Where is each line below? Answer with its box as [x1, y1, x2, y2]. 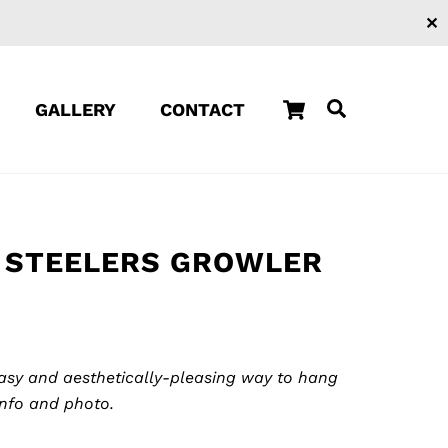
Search [345, 95, 410, 119]
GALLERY [34, 98, 116, 120]
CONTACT [159, 98, 245, 120]
